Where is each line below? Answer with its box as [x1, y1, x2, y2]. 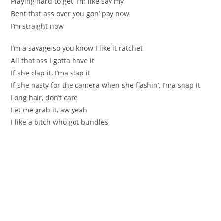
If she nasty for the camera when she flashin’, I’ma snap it [11, 80, 201, 90]
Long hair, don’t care [11, 92, 78, 102]
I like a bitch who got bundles [11, 117, 109, 127]
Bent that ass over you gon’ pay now [11, 8, 130, 18]
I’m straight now [11, 21, 64, 31]
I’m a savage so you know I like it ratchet [11, 43, 143, 53]
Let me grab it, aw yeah [11, 105, 88, 114]
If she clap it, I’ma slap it [11, 68, 91, 77]
